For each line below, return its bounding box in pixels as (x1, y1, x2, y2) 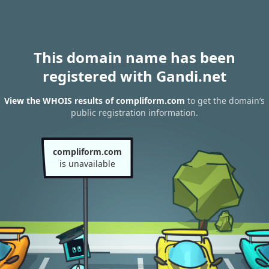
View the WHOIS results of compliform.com (4, 95, 185, 107)
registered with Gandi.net (43, 66, 226, 86)
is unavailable (59, 158, 115, 169)
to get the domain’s (185, 95, 265, 107)
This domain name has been (34, 47, 235, 67)
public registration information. (71, 107, 198, 119)
